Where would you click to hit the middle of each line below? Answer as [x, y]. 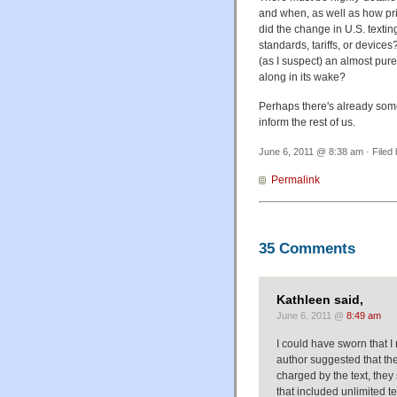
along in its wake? [302, 77]
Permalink [296, 179]
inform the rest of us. [307, 122]
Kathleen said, [320, 300]
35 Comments [307, 248]
